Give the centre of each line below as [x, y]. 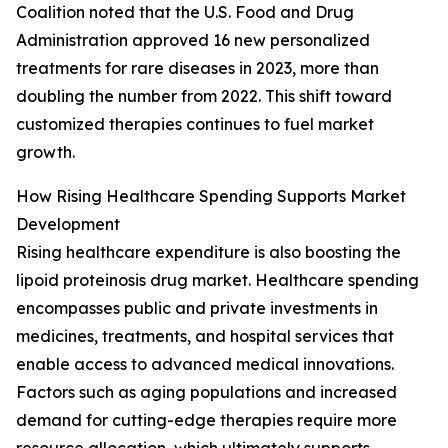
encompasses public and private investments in [197, 308]
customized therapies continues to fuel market [195, 124]
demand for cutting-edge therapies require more [206, 420]
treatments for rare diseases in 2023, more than [197, 68]
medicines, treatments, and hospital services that [205, 336]
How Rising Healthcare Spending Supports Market [211, 196]
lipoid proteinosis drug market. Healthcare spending [217, 280]
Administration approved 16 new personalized [193, 40]
